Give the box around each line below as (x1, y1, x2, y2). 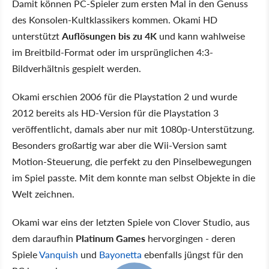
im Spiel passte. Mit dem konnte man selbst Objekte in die (12, 171, 255, 184)
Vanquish (39, 247, 78, 261)
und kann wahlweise (157, 29, 245, 43)
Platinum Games (76, 231, 148, 245)
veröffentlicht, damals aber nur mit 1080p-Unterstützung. (12, 122, 255, 136)
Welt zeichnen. (12, 187, 74, 201)
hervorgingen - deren (148, 231, 235, 245)
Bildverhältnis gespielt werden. (12, 61, 141, 75)
